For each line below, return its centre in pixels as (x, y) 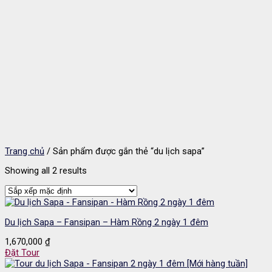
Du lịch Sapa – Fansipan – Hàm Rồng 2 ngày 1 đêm (107, 222)
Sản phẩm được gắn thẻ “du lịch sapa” (127, 151)
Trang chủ (25, 151)
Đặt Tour (22, 253)
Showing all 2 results (46, 171)
